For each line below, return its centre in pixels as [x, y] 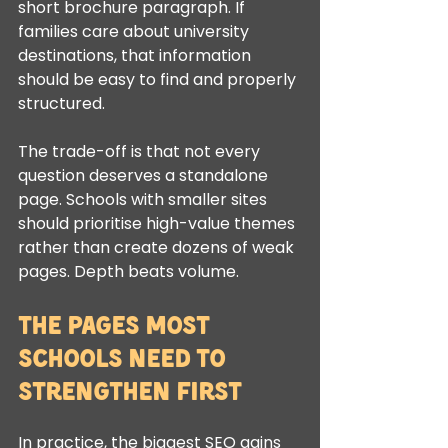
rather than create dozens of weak [158, 247]
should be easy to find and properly [159, 79]
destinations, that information [136, 55]
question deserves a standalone [145, 175]
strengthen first [129, 390]
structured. [61, 103]
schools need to [124, 357]
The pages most [116, 324]
